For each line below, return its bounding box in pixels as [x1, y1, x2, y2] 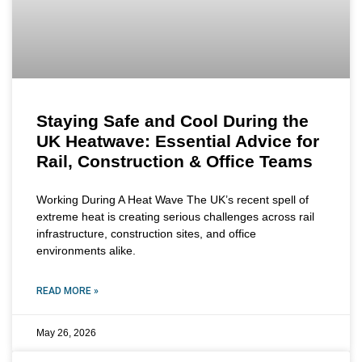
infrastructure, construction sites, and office [36, 226, 256, 240]
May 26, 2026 [36, 326, 96, 339]
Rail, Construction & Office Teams [36, 151, 313, 170]
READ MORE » [36, 284, 99, 297]
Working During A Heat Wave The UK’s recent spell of [36, 192, 309, 206]
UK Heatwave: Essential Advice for [36, 131, 319, 150]
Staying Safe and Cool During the [36, 111, 309, 130]
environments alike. [36, 243, 136, 257]
